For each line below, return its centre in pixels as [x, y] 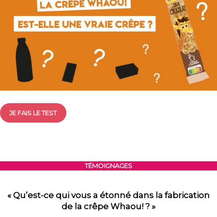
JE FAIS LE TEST [33, 113]
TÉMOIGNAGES [108, 166]
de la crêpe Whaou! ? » [108, 207]
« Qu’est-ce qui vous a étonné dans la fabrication [108, 195]
